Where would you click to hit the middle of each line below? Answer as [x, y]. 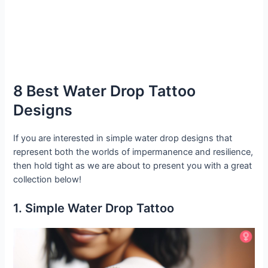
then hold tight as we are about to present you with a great [133, 165]
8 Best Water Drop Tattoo [105, 91]
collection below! [48, 179]
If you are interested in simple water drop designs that [123, 138]
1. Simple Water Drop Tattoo [94, 208]
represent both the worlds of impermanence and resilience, [133, 152]
